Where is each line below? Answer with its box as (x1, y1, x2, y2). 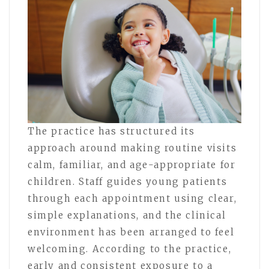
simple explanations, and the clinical (28, 209, 226, 221)
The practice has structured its (28, 125, 195, 137)
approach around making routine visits (28, 142, 237, 154)
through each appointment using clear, (28, 192, 237, 204)
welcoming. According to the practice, (28, 243, 232, 255)
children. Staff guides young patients (28, 175, 228, 187)
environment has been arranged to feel (28, 226, 235, 238)
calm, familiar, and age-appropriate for (28, 159, 236, 171)
